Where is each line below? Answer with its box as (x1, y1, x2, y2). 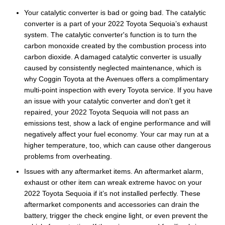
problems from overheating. (24, 152, 112, 160)
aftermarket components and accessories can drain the (24, 200, 199, 208)
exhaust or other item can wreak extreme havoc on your (24, 178, 202, 186)
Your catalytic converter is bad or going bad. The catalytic (24, 8, 206, 17)
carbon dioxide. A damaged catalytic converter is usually (24, 52, 201, 61)
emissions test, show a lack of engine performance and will (24, 119, 210, 127)
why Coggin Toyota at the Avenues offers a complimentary (24, 74, 208, 83)
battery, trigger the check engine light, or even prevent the (24, 211, 208, 219)
